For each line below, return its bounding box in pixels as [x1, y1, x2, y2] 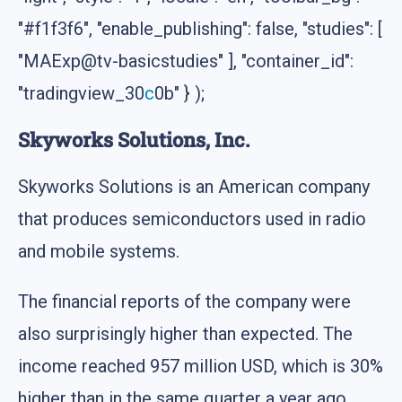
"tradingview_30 [18, 82, 144, 104]
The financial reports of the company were [18, 290, 351, 312]
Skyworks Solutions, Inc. [18, 126, 249, 153]
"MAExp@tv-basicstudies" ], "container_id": [18, 49, 354, 72]
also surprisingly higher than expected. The [18, 322, 353, 345]
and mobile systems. [18, 240, 179, 262]
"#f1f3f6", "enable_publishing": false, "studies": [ [18, 17, 382, 39]
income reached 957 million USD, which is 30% [18, 354, 383, 377]
